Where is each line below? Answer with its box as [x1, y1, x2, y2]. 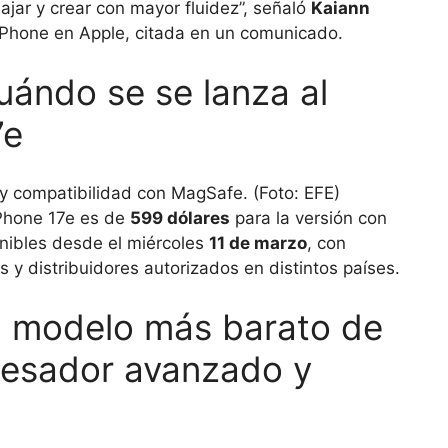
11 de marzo [209, 232, 307, 253]
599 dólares [130, 207, 230, 228]
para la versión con [230, 207, 387, 228]
